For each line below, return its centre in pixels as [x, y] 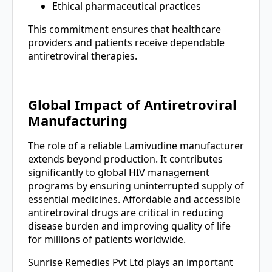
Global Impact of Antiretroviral [132, 105]
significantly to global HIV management [119, 173]
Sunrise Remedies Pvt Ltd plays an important [131, 263]
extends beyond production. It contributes [125, 159]
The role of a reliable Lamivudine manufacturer [136, 146]
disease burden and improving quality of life [129, 226]
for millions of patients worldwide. [107, 240]
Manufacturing [78, 121]
